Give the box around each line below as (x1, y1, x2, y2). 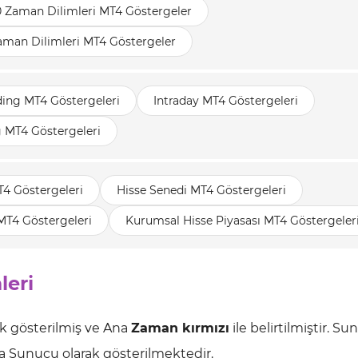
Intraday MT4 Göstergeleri (153, 93, 298, 108)
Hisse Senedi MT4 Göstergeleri (117, 183, 286, 197)
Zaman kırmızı (131, 320, 229, 336)
